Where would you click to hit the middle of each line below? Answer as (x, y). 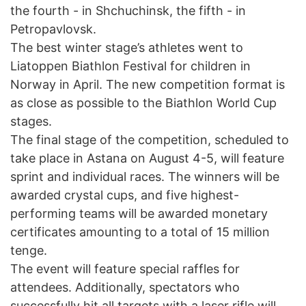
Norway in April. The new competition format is (148, 85)
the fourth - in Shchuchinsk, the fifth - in (128, 11)
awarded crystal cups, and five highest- (125, 195)
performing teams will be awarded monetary (139, 214)
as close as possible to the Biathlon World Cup (143, 103)
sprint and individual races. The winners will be (145, 177)
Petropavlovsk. (53, 29)
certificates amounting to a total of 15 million (140, 232)
